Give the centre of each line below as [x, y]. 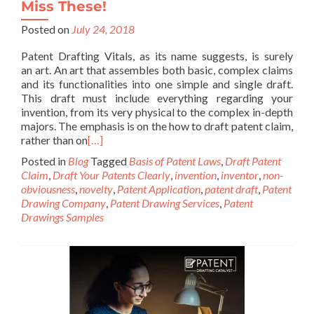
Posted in [45, 161]
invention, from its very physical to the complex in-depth [157, 112]
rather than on [54, 140]
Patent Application [159, 189]
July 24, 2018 [103, 29]
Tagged [110, 161]
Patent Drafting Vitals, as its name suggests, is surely [157, 56]
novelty [96, 189]
